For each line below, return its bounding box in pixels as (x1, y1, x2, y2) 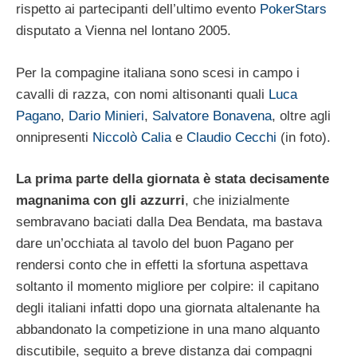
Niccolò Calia (92, 129, 171, 145)
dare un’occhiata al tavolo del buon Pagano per (16, 236, 294, 252)
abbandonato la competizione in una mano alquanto (16, 322, 320, 338)
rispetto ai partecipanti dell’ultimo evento (16, 2, 260, 18)
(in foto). (277, 129, 331, 145)
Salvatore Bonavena (152, 108, 272, 124)
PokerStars (260, 2, 327, 18)
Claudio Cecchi (186, 129, 277, 145)
